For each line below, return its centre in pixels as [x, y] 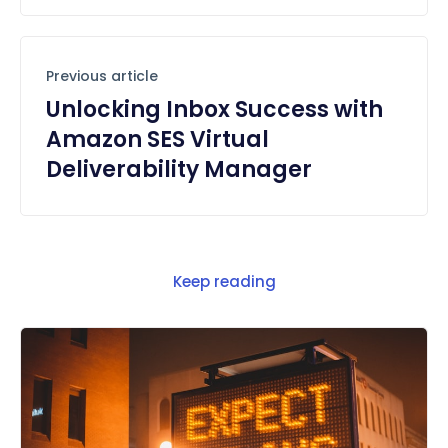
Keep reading [224, 281]
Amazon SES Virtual [157, 139]
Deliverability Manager [179, 169]
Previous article [102, 75]
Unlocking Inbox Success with [214, 109]
